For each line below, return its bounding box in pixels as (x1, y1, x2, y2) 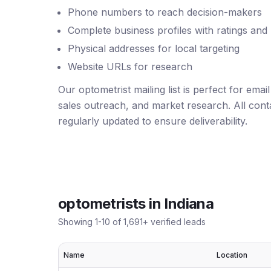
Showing (58, 217, 95, 227)
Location (217, 250, 247, 260)
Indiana (164, 195, 214, 212)
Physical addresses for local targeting (68, 42, 240, 54)
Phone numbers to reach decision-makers (68, 6, 262, 18)
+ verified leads (143, 217, 206, 227)
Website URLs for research (68, 60, 192, 73)
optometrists (58, 195, 146, 212)
